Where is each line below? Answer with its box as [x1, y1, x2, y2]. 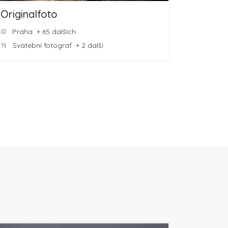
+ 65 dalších [33, 27, 76, 36]
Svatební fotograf [13, 41, 72, 50]
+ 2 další [72, 41, 103, 50]
